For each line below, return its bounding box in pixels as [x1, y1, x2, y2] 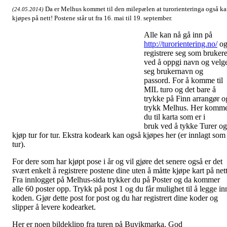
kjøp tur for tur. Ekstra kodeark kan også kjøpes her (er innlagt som [12, 130, 225, 139]
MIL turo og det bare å [144, 85, 216, 94]
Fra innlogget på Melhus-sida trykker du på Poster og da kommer [12, 175, 220, 184]
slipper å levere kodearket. [12, 202, 96, 211]
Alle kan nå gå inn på [144, 30, 212, 39]
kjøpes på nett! [12, 14, 54, 22]
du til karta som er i [144, 112, 205, 121]
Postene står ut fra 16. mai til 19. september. [54, 14, 177, 22]
